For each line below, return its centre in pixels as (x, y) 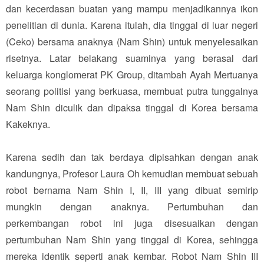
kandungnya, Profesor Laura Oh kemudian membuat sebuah (132, 173)
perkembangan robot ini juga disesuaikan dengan (132, 223)
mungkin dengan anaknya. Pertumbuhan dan (132, 206)
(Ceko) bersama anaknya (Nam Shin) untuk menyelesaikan (132, 41)
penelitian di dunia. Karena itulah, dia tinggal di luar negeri (132, 25)
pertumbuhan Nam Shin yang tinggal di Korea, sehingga (132, 239)
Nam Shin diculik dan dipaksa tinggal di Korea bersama (132, 107)
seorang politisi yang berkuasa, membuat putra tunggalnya (132, 91)
